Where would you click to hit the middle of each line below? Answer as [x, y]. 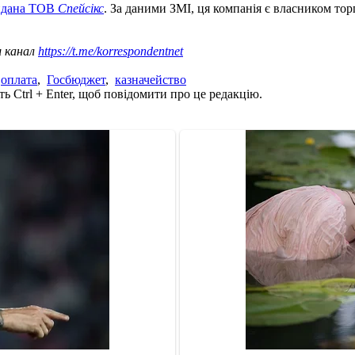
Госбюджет [76, 79]
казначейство [151, 79]
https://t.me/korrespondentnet [111, 51]
